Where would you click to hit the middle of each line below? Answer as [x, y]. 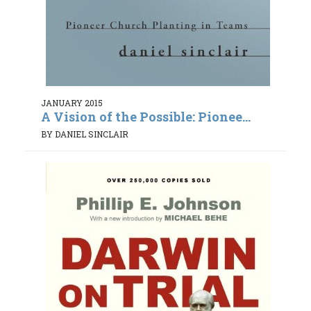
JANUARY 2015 [72, 102]
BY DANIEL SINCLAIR [85, 134]
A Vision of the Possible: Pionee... [146, 116]
